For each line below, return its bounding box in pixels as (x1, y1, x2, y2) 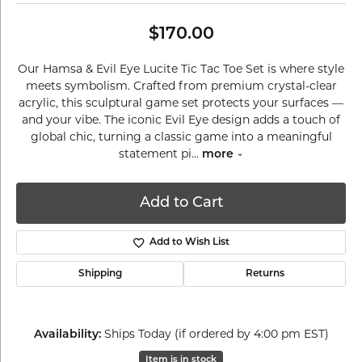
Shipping (78, 269, 122, 279)
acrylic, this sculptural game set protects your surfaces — (19, 95, 343, 110)
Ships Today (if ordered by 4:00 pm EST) (103, 326, 329, 341)
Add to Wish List (149, 238, 229, 247)
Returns (245, 269, 284, 279)
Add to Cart (139, 195, 223, 211)
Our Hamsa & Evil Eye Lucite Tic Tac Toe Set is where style (18, 61, 344, 76)
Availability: (33, 329, 101, 341)
